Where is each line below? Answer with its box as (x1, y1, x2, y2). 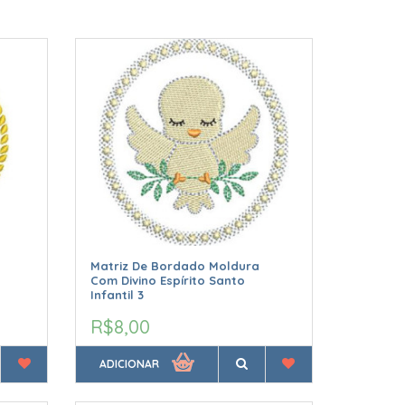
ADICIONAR (99, 357, 160, 372)
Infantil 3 (90, 287, 145, 303)
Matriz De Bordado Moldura (90, 259, 260, 274)
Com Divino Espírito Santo (90, 273, 246, 288)
